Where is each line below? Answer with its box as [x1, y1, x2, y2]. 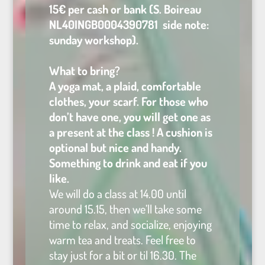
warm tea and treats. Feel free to [49, 232, 196, 248]
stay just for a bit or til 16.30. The [49, 247, 196, 263]
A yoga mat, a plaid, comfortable [49, 78, 201, 94]
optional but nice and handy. [49, 140, 182, 156]
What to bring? [49, 63, 120, 79]
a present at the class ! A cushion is [49, 124, 212, 140]
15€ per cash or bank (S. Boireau [49, 1, 201, 17]
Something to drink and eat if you [49, 155, 207, 171]
